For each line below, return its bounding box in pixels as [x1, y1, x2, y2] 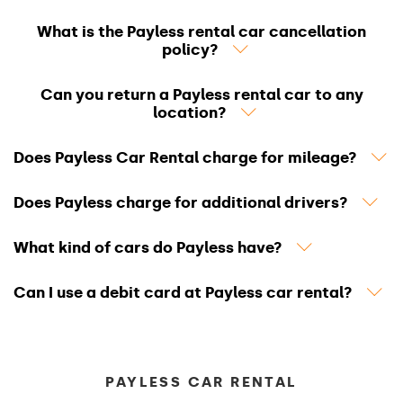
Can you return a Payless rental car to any [40, 85, 363, 103]
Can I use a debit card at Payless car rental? [13, 283, 353, 301]
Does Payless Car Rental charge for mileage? [13, 148, 357, 166]
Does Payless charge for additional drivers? [13, 193, 348, 211]
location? [153, 103, 230, 121]
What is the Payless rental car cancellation [37, 22, 366, 40]
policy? [161, 40, 222, 58]
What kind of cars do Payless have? [13, 238, 282, 256]
